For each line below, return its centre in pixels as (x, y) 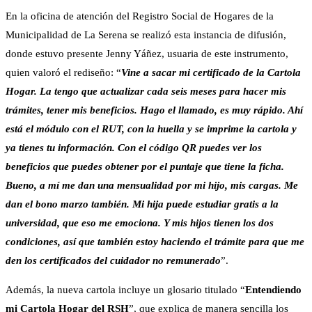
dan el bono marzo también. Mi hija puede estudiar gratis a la (142, 204)
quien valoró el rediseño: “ (63, 73)
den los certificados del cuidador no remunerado (113, 261)
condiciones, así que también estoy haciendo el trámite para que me (155, 242)
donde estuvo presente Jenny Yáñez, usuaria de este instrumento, (147, 54)
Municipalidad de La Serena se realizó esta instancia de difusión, (146, 35)
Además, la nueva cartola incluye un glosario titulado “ (125, 290)
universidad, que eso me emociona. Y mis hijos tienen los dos (140, 223)
